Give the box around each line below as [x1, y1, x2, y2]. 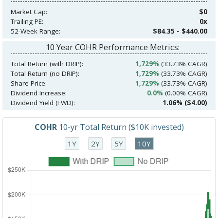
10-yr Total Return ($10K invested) [56, 122, 184, 133]
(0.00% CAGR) [163, 89, 208, 98]
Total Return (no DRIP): [10, 69, 79, 78]
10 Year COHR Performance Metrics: [45, 41, 180, 53]
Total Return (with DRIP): [10, 59, 83, 69]
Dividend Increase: [10, 89, 67, 98]
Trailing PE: [10, 17, 43, 26]
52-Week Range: [10, 27, 60, 36]
